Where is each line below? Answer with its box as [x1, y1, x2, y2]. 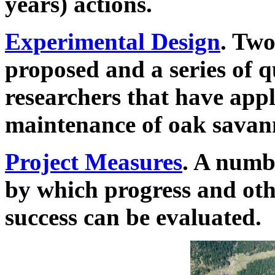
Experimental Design [5, 28, 220, 55]
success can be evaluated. [5, 204, 261, 231]
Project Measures [5, 149, 182, 176]
